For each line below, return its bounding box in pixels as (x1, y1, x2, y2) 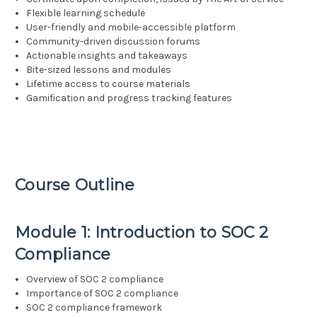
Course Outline (15, 175, 135, 195)
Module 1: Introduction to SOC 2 (15, 223, 268, 243)
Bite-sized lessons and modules (26, 64, 172, 76)
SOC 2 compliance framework (26, 301, 163, 314)
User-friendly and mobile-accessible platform (26, 21, 236, 34)
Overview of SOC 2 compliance (26, 273, 164, 286)
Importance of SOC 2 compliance (26, 287, 179, 300)
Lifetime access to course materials (26, 78, 191, 91)
